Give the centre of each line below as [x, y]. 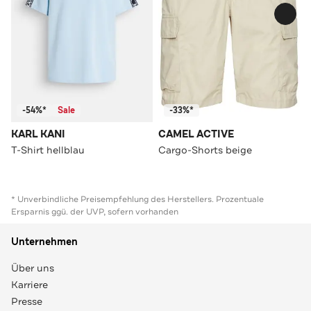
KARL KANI [38, 134]
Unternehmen [44, 242]
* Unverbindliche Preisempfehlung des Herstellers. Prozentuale [137, 199]
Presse [27, 301]
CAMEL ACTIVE [196, 134]
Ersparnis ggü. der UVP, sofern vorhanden [95, 211]
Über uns [33, 268]
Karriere [30, 284]
